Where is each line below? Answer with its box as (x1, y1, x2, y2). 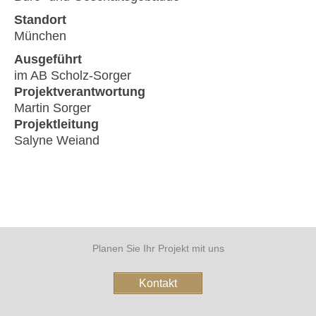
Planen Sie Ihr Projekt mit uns (92, 243, 224, 255)
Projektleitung (14, 116, 99, 131)
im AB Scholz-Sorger (14, 68, 131, 83)
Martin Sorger (14, 100, 91, 115)
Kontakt (139, 277, 177, 290)
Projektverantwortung (14, 84, 145, 99)
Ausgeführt (14, 51, 82, 66)
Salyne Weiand (14, 133, 99, 147)
